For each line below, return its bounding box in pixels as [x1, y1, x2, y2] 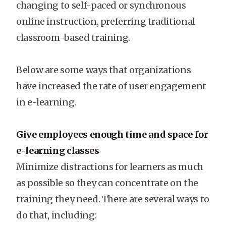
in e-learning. [16, 96, 76, 108]
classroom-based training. [16, 32, 130, 43]
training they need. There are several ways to [16, 193, 209, 205]
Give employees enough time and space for [16, 129, 208, 140]
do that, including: [16, 209, 97, 221]
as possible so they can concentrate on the [16, 177, 198, 189]
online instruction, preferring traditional [16, 16, 195, 27]
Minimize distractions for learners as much [16, 161, 203, 173]
